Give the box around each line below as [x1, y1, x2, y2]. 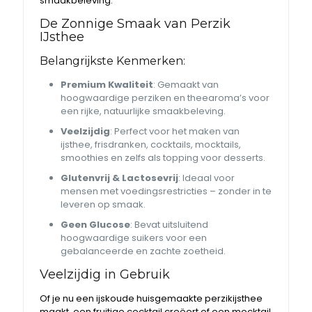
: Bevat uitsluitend [130, 218, 209, 231]
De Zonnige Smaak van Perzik [40, 16, 231, 31]
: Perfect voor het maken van [110, 125, 240, 138]
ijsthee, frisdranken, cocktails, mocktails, [61, 138, 242, 151]
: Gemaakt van [153, 78, 219, 91]
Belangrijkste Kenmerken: [40, 54, 186, 68]
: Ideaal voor [178, 171, 235, 185]
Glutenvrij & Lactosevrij [61, 171, 179, 185]
